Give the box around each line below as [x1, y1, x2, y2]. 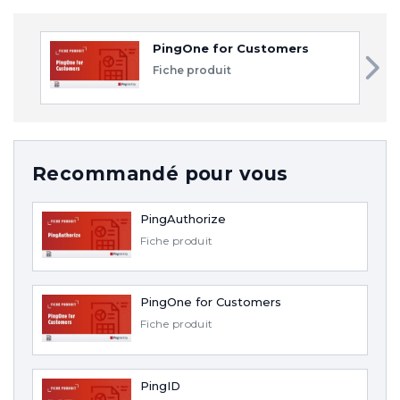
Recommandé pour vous [32, 162, 288, 185]
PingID [140, 378, 180, 393]
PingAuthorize [140, 211, 226, 226]
